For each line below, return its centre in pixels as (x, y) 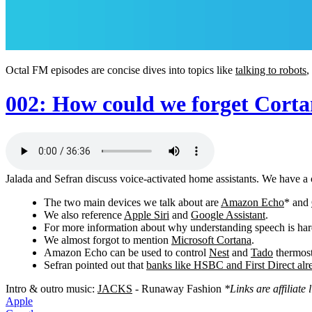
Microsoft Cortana (211, 240)
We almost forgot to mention (108, 240)
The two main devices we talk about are (132, 202)
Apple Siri (147, 214)
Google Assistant (228, 214)
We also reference (84, 214)
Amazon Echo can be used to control (126, 252)
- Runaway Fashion (178, 288)
